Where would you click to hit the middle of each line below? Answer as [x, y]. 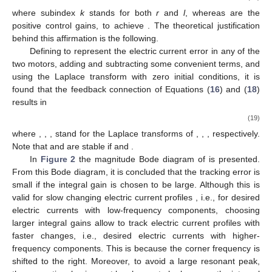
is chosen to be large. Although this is [185, 185]
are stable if [90, 147]
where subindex [46, 13]
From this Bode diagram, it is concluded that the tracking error [133, 172]
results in [29, 102]
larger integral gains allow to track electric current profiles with [136, 223]
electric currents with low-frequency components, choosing [136, 210]
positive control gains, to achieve [80, 26]
